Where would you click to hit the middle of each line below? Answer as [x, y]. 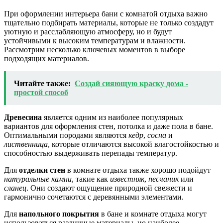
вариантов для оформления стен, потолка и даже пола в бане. [109, 126]
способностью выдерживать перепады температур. [91, 153]
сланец [15, 188]
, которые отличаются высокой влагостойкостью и [133, 144]
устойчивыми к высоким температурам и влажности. [95, 41]
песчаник [164, 179]
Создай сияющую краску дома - [131, 83]
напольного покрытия [59, 214]
